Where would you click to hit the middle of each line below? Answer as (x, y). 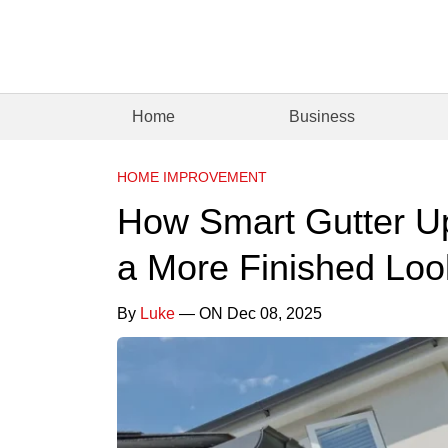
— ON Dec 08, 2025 (248, 313)
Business (322, 116)
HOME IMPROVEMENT (192, 176)
